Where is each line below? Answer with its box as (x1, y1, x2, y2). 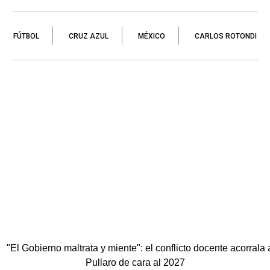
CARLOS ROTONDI (195, 32, 257, 41)
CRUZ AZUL (69, 32, 108, 41)
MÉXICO (138, 32, 165, 41)
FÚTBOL (13, 32, 39, 41)
